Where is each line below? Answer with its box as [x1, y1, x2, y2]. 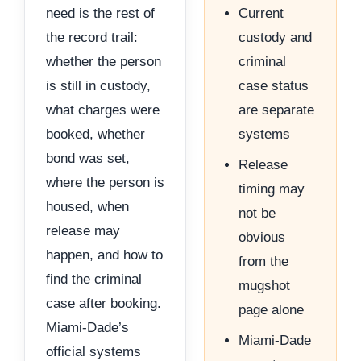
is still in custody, [46, 78, 151, 94]
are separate [239, 102, 315, 118]
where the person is [46, 175, 164, 191]
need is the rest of [46, 6, 155, 22]
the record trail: [46, 30, 138, 46]
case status [239, 78, 309, 94]
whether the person [46, 54, 161, 70]
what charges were [46, 102, 160, 118]
